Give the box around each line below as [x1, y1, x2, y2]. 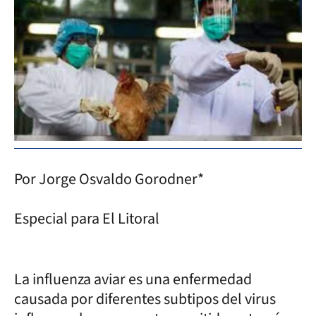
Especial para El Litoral [14, 207, 159, 230]
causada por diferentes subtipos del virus [14, 287, 276, 310]
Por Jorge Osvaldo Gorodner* [14, 167, 204, 190]
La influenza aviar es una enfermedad [14, 267, 252, 291]
